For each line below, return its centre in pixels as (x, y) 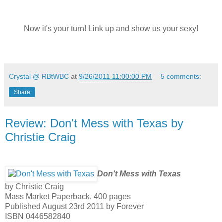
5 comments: (181, 76)
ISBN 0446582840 (39, 216)
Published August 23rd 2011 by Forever (74, 206)
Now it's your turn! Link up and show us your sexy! (111, 28)
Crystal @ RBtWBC (39, 76)
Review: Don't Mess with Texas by (94, 123)
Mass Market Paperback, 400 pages (68, 196)
